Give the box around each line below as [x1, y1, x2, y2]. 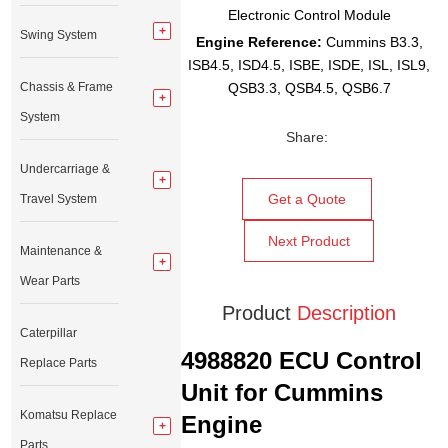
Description [297, 302, 397, 325]
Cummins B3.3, [321, 34, 423, 51]
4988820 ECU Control [181, 347, 423, 375]
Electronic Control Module [227, 7, 391, 24]
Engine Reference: [195, 34, 322, 51]
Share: [285, 129, 328, 146]
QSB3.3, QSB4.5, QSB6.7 [227, 80, 391, 97]
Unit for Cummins [181, 379, 384, 407]
